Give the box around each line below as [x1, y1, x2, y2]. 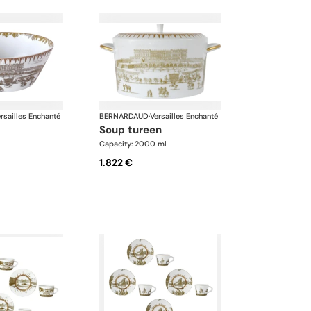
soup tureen [106, 122, 162, 137]
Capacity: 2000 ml [99, 138, 167, 149]
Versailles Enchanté [150, 110, 219, 121]
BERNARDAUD [99, 110, 149, 121]
